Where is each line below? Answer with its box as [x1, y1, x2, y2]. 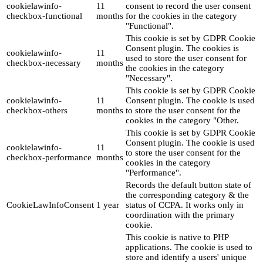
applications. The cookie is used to [126, 242, 252, 252]
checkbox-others [6, 106, 68, 116]
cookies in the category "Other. [126, 116, 239, 126]
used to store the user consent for [126, 53, 247, 63]
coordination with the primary [126, 210, 235, 220]
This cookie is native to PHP [126, 232, 228, 242]
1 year [96, 200, 119, 210]
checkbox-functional [6, 11, 82, 21]
